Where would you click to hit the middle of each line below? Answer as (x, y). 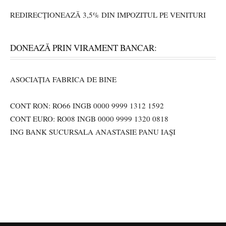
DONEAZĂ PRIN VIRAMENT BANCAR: (83, 48)
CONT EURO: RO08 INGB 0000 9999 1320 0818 (89, 119)
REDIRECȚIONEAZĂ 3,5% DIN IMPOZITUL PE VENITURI (108, 15)
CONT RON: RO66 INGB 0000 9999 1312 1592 (87, 106)
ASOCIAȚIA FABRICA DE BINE (63, 79)
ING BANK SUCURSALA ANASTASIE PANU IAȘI (93, 132)
